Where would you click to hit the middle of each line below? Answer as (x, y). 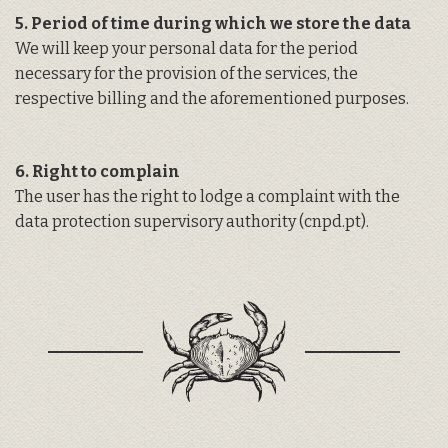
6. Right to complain (97, 172)
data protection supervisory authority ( (159, 222)
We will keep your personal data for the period (186, 49)
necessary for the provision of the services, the (186, 74)
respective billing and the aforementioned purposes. (212, 99)
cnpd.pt (332, 222)
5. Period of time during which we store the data (213, 24)
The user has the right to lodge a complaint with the (207, 197)
